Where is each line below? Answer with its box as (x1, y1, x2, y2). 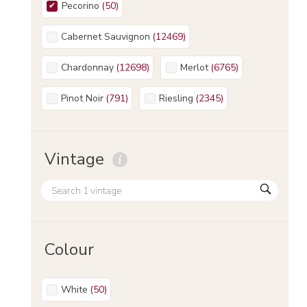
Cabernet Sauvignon (67, 29, 150, 43)
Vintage (45, 148, 104, 170)
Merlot (188, 60, 208, 74)
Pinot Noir (66, 91, 103, 105)
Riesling (165, 91, 193, 105)
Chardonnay (67, 60, 114, 74)
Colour (45, 238, 94, 260)
